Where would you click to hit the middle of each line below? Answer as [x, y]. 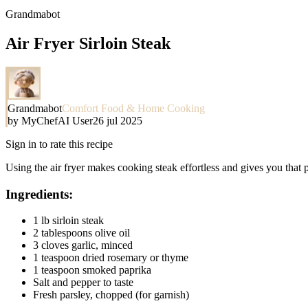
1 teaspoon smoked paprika [92, 270]
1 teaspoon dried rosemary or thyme [111, 258]
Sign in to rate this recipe [59, 144]
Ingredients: [39, 194]
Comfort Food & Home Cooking [133, 108]
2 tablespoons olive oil [81, 233]
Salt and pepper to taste [83, 283]
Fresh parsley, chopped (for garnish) [111, 295]
